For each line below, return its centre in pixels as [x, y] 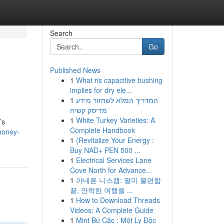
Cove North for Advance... [111, 170]
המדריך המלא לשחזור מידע [117, 100]
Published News [75, 70]
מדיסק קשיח [88, 110]
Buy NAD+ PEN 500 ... [105, 150]
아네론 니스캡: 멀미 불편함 [118, 180]
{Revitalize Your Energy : [115, 140]
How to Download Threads [118, 200]
